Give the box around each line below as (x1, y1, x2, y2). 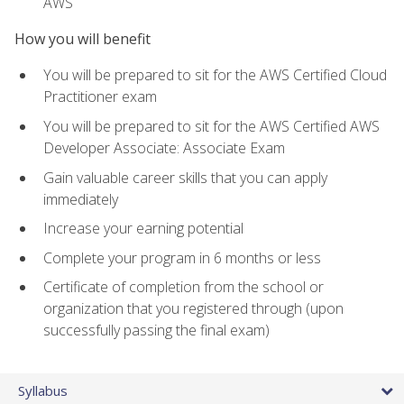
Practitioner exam (43, 87, 157, 107)
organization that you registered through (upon (43, 298, 344, 319)
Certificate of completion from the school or (43, 277, 324, 298)
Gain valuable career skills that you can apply (43, 167, 327, 188)
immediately (43, 188, 118, 209)
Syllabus (18, 381, 68, 400)
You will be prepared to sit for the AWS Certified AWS (43, 115, 380, 136)
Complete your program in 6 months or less (43, 247, 321, 268)
